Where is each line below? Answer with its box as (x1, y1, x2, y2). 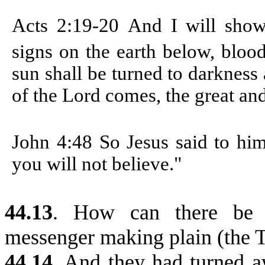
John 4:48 (12, 131, 99, 153)
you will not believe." (12, 153, 182, 174)
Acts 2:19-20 (12, 14, 128, 36)
